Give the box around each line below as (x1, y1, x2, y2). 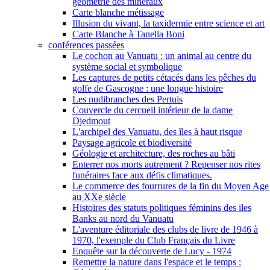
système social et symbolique (72, 61, 182, 72)
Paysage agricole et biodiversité (72, 137, 192, 148)
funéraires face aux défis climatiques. (72, 170, 212, 181)
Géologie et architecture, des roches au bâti (72, 148, 235, 159)
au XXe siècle (72, 192, 126, 202)
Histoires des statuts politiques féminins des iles (72, 202, 251, 213)
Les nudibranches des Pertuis (72, 94, 183, 105)
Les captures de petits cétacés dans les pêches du (72, 72, 256, 83)
